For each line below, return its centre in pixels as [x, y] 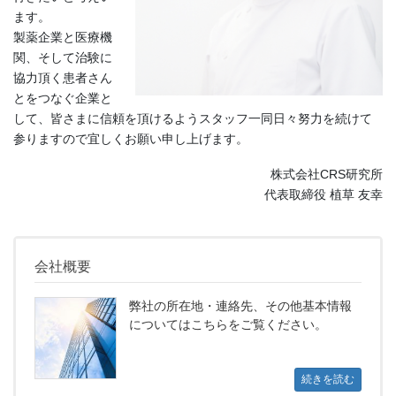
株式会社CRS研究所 [327, 174]
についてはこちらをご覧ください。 [228, 325]
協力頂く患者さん [63, 78]
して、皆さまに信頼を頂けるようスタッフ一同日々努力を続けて [193, 119]
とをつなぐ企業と [63, 99]
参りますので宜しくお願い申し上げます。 [131, 139]
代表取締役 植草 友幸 [324, 194]
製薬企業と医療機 [63, 38]
